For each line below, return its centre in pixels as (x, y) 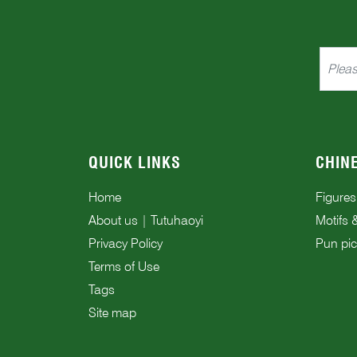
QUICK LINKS (135, 162)
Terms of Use (124, 266)
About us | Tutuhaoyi (146, 220)
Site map (112, 312)
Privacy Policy (126, 243)
